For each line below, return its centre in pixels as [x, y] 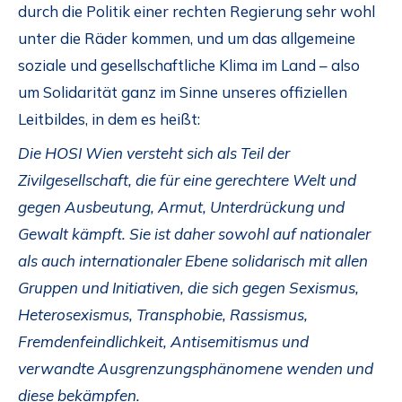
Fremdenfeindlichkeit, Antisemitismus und [163, 342]
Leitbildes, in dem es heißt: [109, 118]
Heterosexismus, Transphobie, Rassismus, [163, 315]
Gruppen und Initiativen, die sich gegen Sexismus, [188, 288]
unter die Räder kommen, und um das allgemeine [187, 38]
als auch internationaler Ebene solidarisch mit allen [193, 261]
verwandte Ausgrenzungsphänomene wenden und [196, 369]
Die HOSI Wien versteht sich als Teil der [154, 153]
